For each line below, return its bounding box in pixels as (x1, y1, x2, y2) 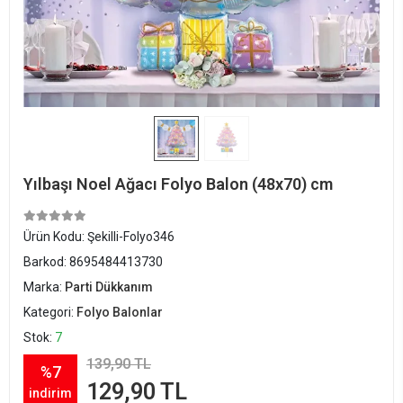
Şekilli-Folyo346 (87, 229, 175, 244)
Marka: (23, 280, 65, 294)
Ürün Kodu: (23, 229, 87, 244)
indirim (29, 385, 72, 400)
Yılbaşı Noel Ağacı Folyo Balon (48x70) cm (23, 175, 333, 193)
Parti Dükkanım (65, 280, 153, 294)
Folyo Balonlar (76, 305, 163, 319)
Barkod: (23, 255, 69, 269)
